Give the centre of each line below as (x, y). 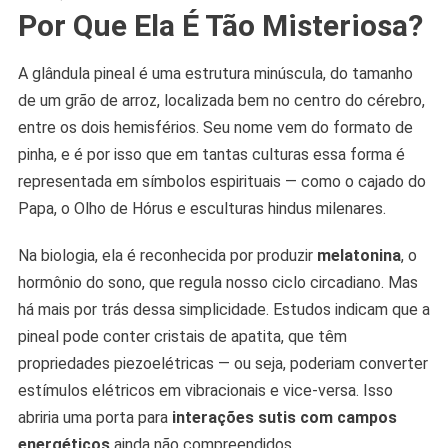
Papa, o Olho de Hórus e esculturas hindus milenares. (201, 209)
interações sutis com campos (284, 418)
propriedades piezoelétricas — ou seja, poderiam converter (222, 364)
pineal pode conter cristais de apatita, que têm (182, 337)
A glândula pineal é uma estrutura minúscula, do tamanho (215, 74)
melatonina (358, 256)
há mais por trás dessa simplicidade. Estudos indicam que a (223, 310)
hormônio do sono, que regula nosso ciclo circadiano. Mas (217, 283)
